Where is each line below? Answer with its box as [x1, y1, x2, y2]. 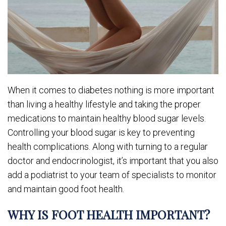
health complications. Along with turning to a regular [8, 141, 208, 152]
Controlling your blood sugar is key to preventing [8, 127, 195, 138]
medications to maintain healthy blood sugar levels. [8, 112, 206, 124]
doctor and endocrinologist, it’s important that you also [8, 155, 218, 166]
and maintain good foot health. [8, 183, 124, 194]
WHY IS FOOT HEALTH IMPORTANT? [8, 206, 210, 222]
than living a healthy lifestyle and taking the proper [8, 98, 201, 109]
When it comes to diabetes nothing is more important [8, 84, 214, 95]
